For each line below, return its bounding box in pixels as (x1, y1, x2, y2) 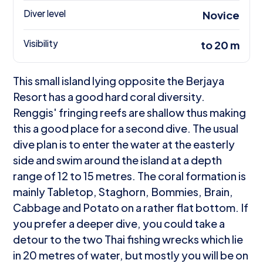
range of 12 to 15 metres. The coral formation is (13, 169, 247, 183)
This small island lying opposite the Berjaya (13, 74, 225, 88)
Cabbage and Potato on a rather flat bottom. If (13, 201, 249, 215)
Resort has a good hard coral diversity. (13, 90, 205, 104)
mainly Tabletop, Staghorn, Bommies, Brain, (13, 185, 234, 199)
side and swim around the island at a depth (13, 153, 222, 167)
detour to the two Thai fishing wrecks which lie (13, 232, 244, 247)
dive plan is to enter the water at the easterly (13, 137, 235, 151)
